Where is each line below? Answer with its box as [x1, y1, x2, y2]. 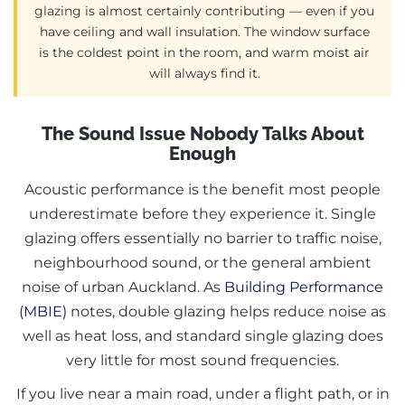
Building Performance [224, 278, 383, 297]
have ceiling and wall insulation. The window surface [39, 24, 370, 41]
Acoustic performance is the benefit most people [24, 181, 381, 199]
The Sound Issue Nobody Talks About [41, 123, 364, 146]
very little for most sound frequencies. [66, 352, 339, 370]
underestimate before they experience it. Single [29, 205, 376, 223]
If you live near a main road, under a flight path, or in [15, 385, 390, 403]
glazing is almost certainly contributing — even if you [34, 3, 374, 20]
